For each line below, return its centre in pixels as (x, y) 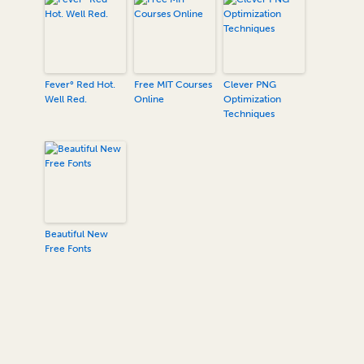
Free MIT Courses (173, 84)
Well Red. (66, 99)
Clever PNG (250, 84)
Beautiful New (76, 234)
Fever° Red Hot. (80, 84)
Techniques (249, 114)
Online (149, 99)
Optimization (252, 99)
